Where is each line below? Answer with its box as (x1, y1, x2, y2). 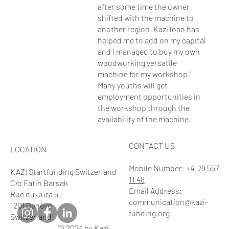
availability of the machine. (97, 113, 191, 124)
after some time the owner (97, 1, 190, 11)
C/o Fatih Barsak (10, 177, 68, 188)
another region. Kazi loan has (97, 24, 199, 34)
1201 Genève (10, 200, 52, 210)
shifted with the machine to (97, 12, 194, 22)
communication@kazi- (128, 197, 208, 207)
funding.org (128, 208, 170, 218)
